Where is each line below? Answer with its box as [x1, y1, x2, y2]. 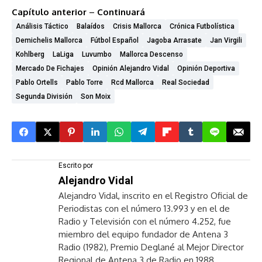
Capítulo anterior [12, 6, 87, 18]
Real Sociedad [162, 78, 209, 87]
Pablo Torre [66, 78, 103, 87]
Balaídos [77, 22, 105, 30]
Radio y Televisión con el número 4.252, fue [58, 216, 231, 227]
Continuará [97, 6, 145, 18]
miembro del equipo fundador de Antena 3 [58, 229, 228, 240]
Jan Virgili [210, 36, 242, 44]
